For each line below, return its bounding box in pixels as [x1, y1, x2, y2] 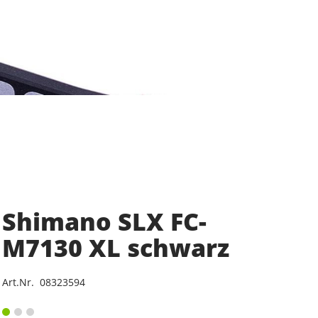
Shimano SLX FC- [1, 205, 207, 238]
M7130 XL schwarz [1, 231, 229, 264]
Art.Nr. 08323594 [1, 275, 85, 289]
